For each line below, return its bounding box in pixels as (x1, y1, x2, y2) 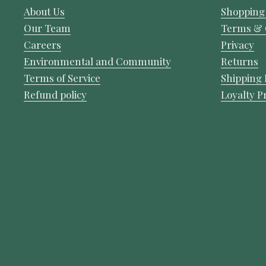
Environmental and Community (24, 55, 171, 68)
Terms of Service (24, 71, 100, 84)
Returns (221, 55, 258, 68)
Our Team (24, 21, 71, 34)
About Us (24, 5, 65, 18)
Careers (24, 38, 61, 51)
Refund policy (24, 88, 87, 101)
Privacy (221, 38, 254, 51)
